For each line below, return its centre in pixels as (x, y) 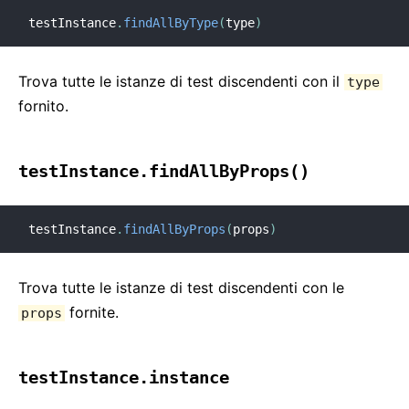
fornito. (43, 106)
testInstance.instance (124, 378)
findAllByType (171, 23)
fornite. (92, 312)
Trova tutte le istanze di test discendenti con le (181, 288)
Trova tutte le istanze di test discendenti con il (181, 81)
